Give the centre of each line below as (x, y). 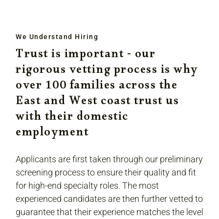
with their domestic (72, 119)
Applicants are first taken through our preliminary (109, 159)
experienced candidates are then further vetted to (109, 199)
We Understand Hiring (57, 37)
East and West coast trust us (97, 104)
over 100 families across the (97, 88)
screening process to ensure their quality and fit (106, 173)
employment (52, 135)
